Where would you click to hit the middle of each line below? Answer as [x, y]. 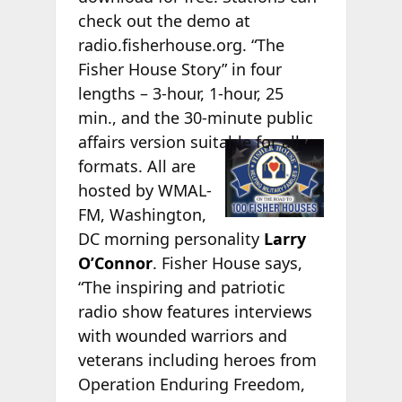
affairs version [131, 141]
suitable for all [242, 141]
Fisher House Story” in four [179, 69]
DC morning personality [170, 238]
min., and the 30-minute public [195, 117]
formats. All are [136, 166]
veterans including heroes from [197, 359]
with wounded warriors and [182, 335]
